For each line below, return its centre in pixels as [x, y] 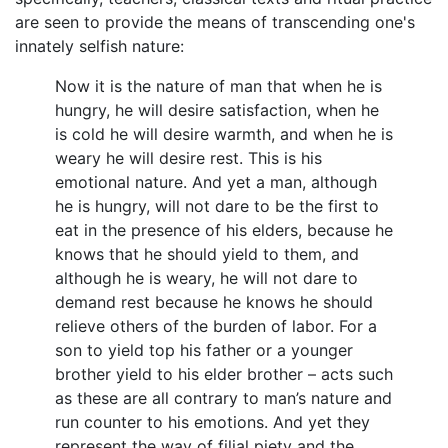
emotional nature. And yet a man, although [216, 182]
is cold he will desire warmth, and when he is [224, 134]
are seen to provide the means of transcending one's [215, 22]
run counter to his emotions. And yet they [212, 422]
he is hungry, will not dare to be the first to [217, 206]
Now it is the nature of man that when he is [218, 86]
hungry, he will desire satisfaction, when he [217, 110]
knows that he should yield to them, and [207, 254]
